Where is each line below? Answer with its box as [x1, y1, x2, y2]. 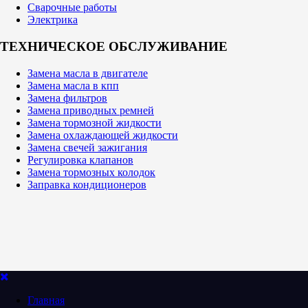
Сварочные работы [27, 1, 117, 14]
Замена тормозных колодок [27, 166, 155, 178]
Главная [27, 294, 65, 306]
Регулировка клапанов [27, 153, 133, 166]
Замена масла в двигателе [27, 67, 148, 79]
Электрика [27, 14, 78, 26]
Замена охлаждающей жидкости [27, 129, 178, 141]
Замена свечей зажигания [27, 141, 147, 153]
